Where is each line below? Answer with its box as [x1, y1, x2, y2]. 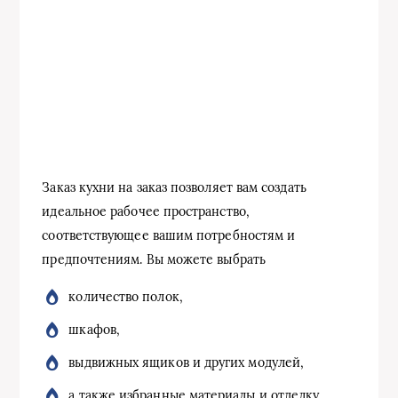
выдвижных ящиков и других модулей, [68, 354, 305, 370]
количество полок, [68, 288, 183, 305]
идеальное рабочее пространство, [42, 203, 250, 219]
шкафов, [68, 321, 120, 338]
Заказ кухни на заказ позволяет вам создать [42, 179, 306, 195]
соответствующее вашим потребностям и [42, 227, 296, 243]
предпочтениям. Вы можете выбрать [42, 251, 266, 267]
